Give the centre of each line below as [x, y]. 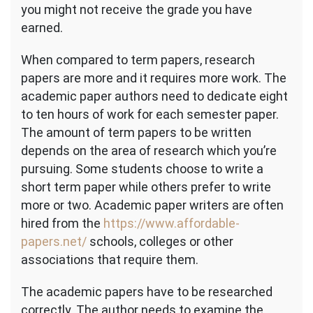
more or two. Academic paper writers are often [152, 205]
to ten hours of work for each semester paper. [150, 114]
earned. [42, 28]
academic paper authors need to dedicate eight [154, 96]
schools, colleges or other [160, 241]
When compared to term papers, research [138, 60]
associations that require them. [110, 260]
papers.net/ [54, 241]
